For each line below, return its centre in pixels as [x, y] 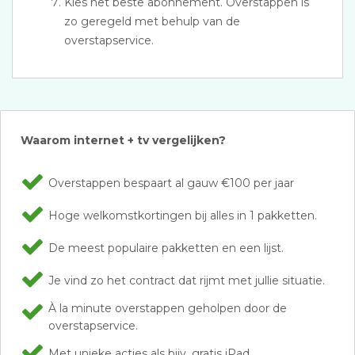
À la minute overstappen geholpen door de [168, 308]
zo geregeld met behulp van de [152, 21]
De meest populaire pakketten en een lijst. [166, 248]
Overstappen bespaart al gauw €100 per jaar [171, 183]
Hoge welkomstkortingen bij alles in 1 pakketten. [183, 216]
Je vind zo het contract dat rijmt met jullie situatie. [187, 281]
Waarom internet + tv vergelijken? [123, 140]
